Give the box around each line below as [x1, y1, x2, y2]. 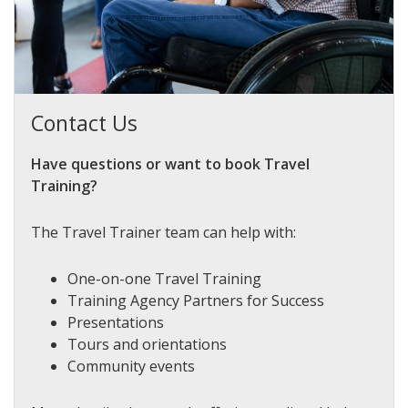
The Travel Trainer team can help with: [31, 221, 296, 242]
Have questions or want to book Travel [31, 153, 310, 174]
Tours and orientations [67, 333, 227, 354]
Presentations [67, 311, 164, 332]
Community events [67, 355, 195, 376]
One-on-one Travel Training [67, 268, 261, 289]
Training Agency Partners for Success [67, 290, 324, 311]
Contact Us [31, 107, 138, 138]
